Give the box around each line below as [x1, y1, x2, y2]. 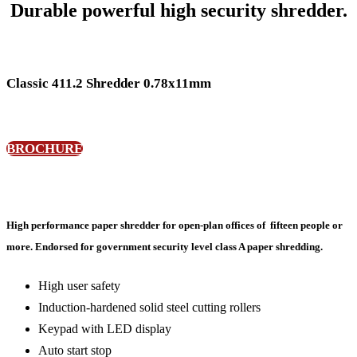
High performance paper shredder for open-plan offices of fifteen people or [6, 218, 343, 231]
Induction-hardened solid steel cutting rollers [38, 300, 261, 314]
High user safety [38, 279, 120, 292]
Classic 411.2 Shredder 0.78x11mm [6, 75, 211, 91]
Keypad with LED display [38, 322, 171, 335]
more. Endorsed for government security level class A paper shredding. [6, 240, 323, 253]
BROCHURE [6, 140, 83, 156]
